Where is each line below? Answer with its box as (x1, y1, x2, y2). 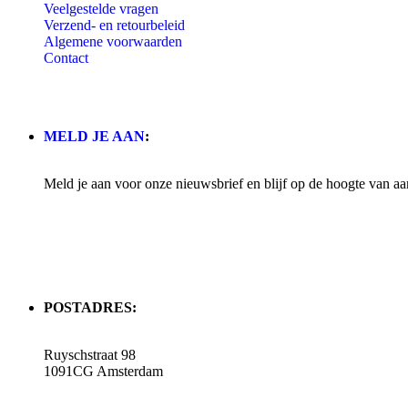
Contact (44, 50, 88, 66)
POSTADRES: (44, 300, 137, 316)
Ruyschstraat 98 (44, 347, 136, 363)
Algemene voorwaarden (44, 34, 182, 50)
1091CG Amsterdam (44, 363, 163, 380)
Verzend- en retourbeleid (44, 17, 185, 34)
